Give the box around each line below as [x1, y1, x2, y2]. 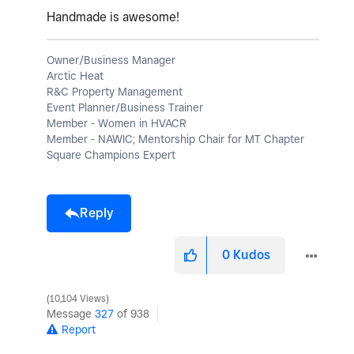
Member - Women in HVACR [47, 116, 186, 130]
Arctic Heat [47, 69, 104, 82]
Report [62, 322, 96, 336]
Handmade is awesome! [47, 9, 179, 24]
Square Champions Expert [47, 148, 175, 161]
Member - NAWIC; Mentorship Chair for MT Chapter [47, 132, 304, 145]
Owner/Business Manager [47, 53, 175, 66]
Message [47, 307, 95, 320]
